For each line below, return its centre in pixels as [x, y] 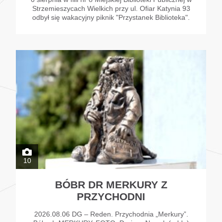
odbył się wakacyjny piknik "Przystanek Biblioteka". [111, 18]
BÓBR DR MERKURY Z [111, 185]
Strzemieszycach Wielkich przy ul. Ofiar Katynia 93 [111, 9]
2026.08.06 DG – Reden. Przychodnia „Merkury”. [111, 214]
